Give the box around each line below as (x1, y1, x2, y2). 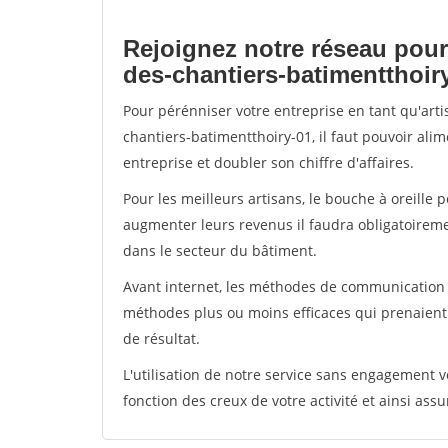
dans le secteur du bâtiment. (123, 241, 317, 260)
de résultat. (123, 329, 200, 348)
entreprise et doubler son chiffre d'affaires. (123, 153, 414, 172)
